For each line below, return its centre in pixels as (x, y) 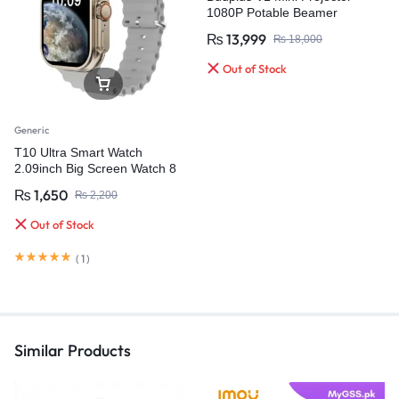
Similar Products (73, 350)
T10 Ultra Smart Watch (78, 153)
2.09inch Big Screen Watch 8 (95, 169)
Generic (32, 130)
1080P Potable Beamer (272, 12)
